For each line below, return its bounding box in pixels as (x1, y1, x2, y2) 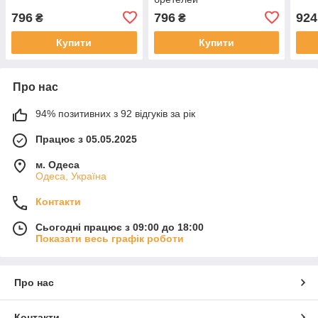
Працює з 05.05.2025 (35, 133, 137, 145)
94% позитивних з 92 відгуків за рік (35, 107, 195, 119)
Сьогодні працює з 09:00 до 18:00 (35, 221, 204, 233)
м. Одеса (35, 158, 79, 170)
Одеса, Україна (35, 170, 106, 182)
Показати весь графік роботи (35, 232, 184, 244)
